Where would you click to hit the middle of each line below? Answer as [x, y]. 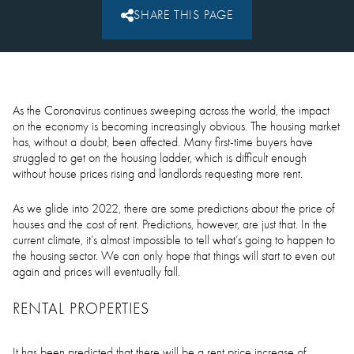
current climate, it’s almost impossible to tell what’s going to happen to [174, 240]
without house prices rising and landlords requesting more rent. [158, 174]
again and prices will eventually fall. [96, 272]
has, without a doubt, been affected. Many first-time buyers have [163, 142]
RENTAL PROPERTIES [81, 309]
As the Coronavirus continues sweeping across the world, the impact [171, 111]
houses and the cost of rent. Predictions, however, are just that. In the [170, 224]
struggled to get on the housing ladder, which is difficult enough [160, 158]
